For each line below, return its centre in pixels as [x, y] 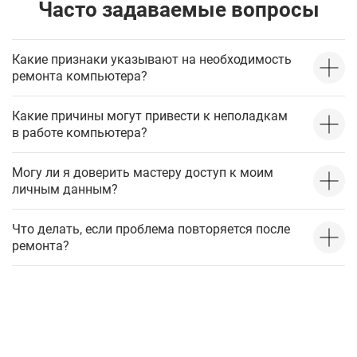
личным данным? [65, 189]
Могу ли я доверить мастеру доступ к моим [143, 173]
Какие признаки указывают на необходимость [152, 59]
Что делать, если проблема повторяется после [151, 229]
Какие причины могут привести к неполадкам [150, 116]
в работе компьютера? [80, 133]
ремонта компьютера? [80, 76]
